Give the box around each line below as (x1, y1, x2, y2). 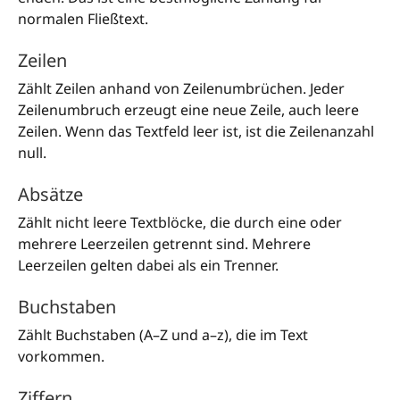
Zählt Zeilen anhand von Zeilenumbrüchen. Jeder (18, 79, 345, 99)
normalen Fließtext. (18, 9, 148, 29)
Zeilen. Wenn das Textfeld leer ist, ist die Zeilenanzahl (18, 121, 374, 142)
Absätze (18, 182, 83, 207)
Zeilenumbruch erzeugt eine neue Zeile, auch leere (18, 100, 359, 121)
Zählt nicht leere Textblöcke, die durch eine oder (18, 212, 342, 233)
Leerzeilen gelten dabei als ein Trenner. (18, 255, 279, 276)
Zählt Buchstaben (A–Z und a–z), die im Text (18, 325, 308, 346)
